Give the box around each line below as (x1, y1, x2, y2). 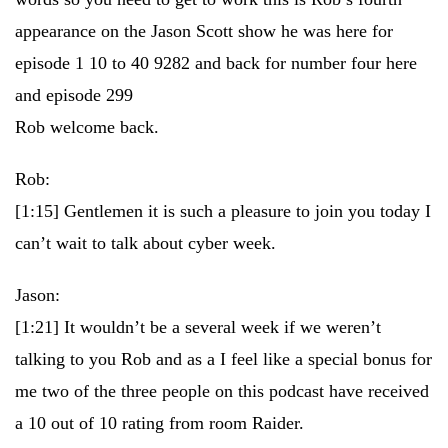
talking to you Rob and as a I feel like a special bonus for (15, 349, 432, 369)
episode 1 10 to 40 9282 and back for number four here (15, 53, 417, 73)
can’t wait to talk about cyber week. (15, 233, 276, 253)
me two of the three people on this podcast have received (15, 381, 429, 401)
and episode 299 (15, 85, 133, 105)
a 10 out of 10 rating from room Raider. (15, 413, 304, 433)
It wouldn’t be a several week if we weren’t (64, 317, 381, 337)
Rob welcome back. (15, 117, 159, 137)
